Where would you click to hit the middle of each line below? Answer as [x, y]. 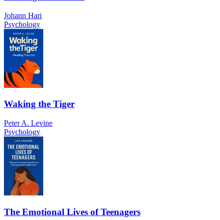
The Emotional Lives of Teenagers [72, 212]
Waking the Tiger [39, 104]
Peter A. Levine [28, 123]
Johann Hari [23, 15]
